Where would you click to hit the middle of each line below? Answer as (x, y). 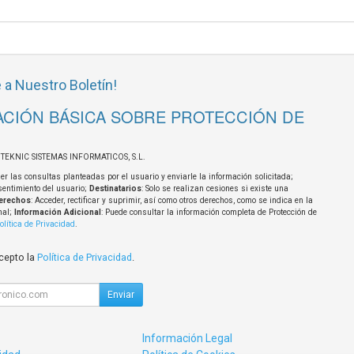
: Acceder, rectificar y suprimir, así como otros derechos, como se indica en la (171, 201)
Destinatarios (115, 189)
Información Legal (188, 339)
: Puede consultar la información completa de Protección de (209, 213)
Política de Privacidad (84, 258)
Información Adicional (57, 213)
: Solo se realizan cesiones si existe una (215, 189)
